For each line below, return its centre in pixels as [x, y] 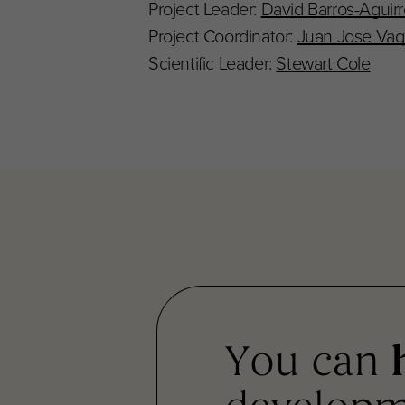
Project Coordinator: [223, 36]
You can [307, 364]
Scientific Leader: [212, 63]
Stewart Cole [323, 63]
